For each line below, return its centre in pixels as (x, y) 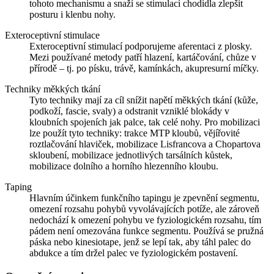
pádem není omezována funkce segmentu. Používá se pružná (146, 231)
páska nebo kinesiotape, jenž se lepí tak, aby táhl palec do (140, 242)
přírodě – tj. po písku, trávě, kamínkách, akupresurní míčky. (144, 68)
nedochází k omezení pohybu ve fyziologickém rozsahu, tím (145, 220)
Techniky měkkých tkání (53, 89)
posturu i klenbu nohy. (72, 14)
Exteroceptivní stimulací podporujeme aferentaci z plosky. (141, 46)
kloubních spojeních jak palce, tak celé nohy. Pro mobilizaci (145, 122)
